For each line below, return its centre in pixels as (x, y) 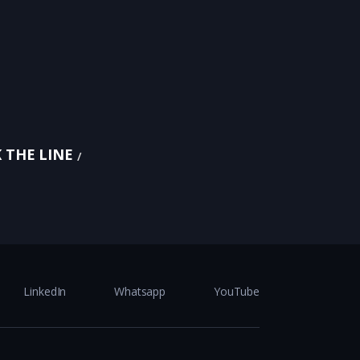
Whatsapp (140, 291)
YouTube (237, 291)
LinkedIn (45, 291)
